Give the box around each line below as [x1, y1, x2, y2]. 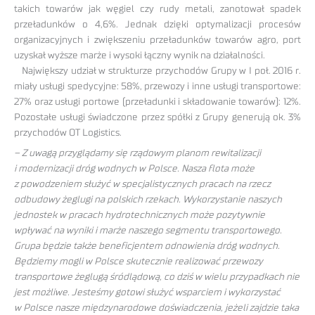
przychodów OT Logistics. [14, 128, 122, 139]
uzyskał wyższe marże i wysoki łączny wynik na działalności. [14, 51, 265, 61]
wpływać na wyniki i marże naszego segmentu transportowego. [14, 226, 282, 236]
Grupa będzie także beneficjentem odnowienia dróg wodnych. [14, 241, 280, 252]
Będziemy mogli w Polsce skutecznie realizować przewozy [14, 257, 263, 267]
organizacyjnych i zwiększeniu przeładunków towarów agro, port [14, 35, 301, 46]
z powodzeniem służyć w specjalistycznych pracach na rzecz [14, 179, 271, 190]
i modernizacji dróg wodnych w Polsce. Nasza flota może [14, 164, 255, 174]
